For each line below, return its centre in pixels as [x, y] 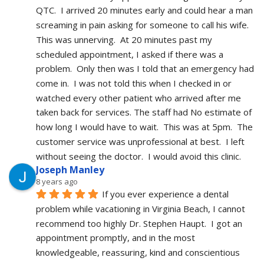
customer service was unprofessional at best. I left [140, 141]
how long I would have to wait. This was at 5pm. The [144, 127]
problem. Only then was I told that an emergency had [145, 69]
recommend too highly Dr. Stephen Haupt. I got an [139, 223]
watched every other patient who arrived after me [138, 98]
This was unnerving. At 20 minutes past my [124, 39]
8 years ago [57, 181]
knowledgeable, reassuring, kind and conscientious [138, 253]
